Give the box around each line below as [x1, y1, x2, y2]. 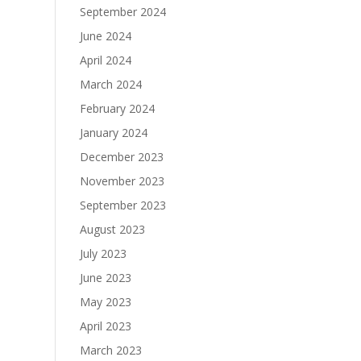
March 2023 [79, 342, 142, 358]
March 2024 [79, 77, 142, 92]
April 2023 [79, 318, 131, 334]
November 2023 [79, 173, 164, 189]
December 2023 [79, 149, 164, 164]
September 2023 [79, 197, 166, 213]
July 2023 [79, 246, 127, 261]
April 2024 [79, 52, 131, 68]
